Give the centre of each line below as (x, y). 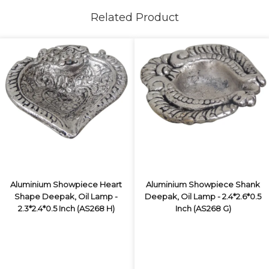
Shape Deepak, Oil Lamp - (66, 196)
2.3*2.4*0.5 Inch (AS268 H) (66, 208)
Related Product (134, 17)
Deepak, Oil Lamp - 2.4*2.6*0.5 (203, 196)
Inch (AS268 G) (203, 208)
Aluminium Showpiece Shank (203, 184)
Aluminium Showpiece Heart (66, 184)
